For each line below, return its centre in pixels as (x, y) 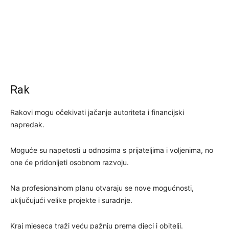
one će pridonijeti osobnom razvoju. (70, 162)
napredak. (27, 124)
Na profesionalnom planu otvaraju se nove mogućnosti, (102, 188)
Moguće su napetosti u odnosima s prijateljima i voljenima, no (112, 150)
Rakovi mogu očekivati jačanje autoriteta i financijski (97, 112)
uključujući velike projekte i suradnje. (71, 200)
